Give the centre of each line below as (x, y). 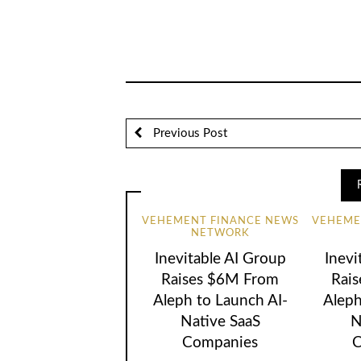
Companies (220, 342)
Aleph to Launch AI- (220, 301)
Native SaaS (220, 322)
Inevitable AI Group (220, 259)
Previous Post (188, 133)
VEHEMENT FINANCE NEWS (220, 222)
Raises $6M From (220, 280)
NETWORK (220, 234)
